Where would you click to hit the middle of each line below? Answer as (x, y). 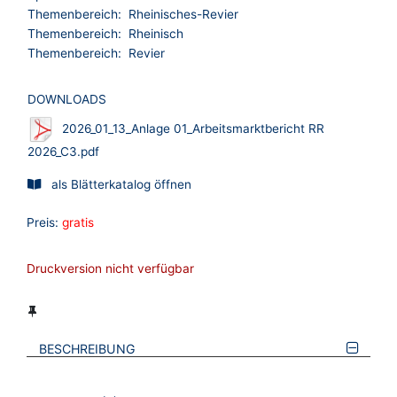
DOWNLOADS (67, 100)
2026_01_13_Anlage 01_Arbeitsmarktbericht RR (193, 128)
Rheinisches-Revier (183, 15)
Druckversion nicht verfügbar (110, 269)
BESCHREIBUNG (88, 349)
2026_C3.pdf (63, 152)
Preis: (43, 223)
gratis (78, 223)
